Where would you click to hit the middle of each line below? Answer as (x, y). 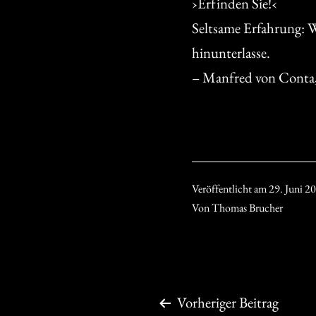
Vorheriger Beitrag (228, 302)
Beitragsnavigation (224, 301)
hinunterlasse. (231, 52)
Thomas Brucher (247, 207)
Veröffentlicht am (230, 188)
